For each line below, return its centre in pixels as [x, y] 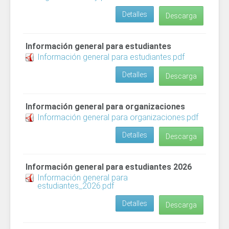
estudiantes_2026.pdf [76, 186]
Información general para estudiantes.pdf [111, 57]
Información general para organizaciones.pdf [118, 117]
